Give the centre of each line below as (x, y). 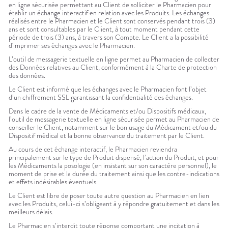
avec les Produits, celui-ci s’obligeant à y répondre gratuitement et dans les (114, 204)
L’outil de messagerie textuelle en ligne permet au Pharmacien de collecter (114, 59)
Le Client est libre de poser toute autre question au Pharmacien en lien (109, 196)
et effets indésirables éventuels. (53, 182)
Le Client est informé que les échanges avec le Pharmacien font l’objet (108, 89)
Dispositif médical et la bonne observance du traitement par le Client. (107, 136)
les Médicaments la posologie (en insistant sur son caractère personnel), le (113, 166)
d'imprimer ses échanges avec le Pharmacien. (72, 46)
